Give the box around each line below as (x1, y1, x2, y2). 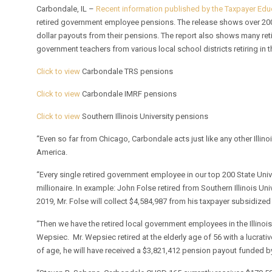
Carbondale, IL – (36, 4, 97, 14)
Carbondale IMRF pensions (80, 89, 177, 99)
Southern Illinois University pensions (80, 112, 209, 121)
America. (36, 148, 68, 157)
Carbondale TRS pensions (80, 67, 174, 76)
